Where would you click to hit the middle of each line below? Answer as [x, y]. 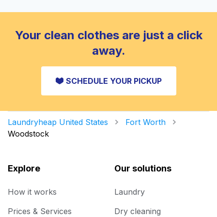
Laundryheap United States [58, 122]
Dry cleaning [138, 211]
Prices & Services [40, 211]
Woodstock [28, 133]
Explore [24, 168]
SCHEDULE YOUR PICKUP [114, 81]
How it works [32, 192]
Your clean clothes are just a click [108, 35]
